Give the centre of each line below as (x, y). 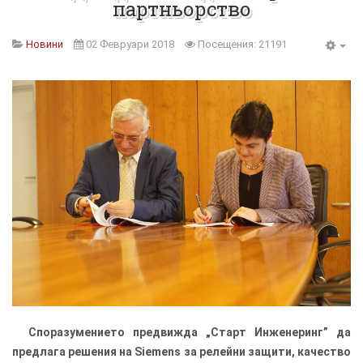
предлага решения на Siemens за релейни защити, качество (181, 351)
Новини (45, 44)
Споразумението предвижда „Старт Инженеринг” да (190, 332)
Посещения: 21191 (242, 44)
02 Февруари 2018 (130, 44)
